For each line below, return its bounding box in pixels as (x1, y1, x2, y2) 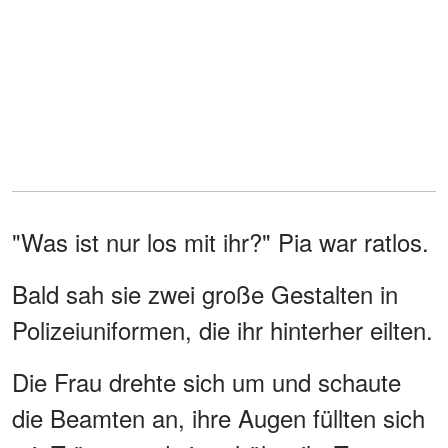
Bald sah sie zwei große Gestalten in (12, 276, 398, 312)
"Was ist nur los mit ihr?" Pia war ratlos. (12, 224, 429, 260)
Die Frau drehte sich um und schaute (12, 364, 401, 400)
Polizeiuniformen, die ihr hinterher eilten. (12, 312, 433, 348)
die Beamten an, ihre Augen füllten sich (12, 400, 425, 436)
